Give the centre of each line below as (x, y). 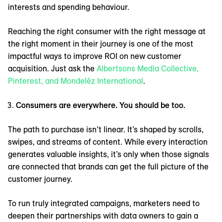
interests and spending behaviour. (69, 7)
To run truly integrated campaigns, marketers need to (104, 203)
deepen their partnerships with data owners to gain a (103, 216)
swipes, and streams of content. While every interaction (108, 142)
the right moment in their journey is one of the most (101, 44)
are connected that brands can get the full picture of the (108, 167)
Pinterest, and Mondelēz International (76, 81)
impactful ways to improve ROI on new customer (95, 56)
